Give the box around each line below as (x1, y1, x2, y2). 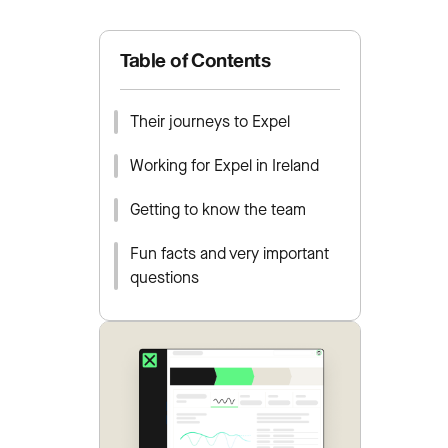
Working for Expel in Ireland (129, 155, 319, 176)
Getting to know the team (129, 199, 306, 220)
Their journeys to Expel (129, 111, 290, 132)
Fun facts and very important (129, 243, 329, 264)
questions (129, 267, 199, 288)
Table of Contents (119, 48, 270, 72)
